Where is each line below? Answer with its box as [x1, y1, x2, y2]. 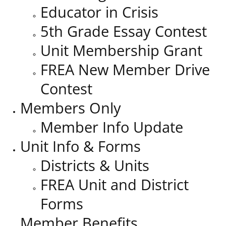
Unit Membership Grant [40, 40, 202, 61]
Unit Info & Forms [20, 136, 141, 156]
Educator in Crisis [40, 2, 158, 22]
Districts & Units [40, 155, 149, 176]
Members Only [20, 98, 121, 118]
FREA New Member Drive [40, 60, 210, 80]
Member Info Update [40, 117, 183, 137]
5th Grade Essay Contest [40, 21, 207, 41]
